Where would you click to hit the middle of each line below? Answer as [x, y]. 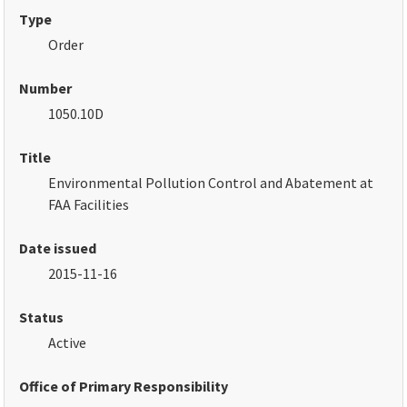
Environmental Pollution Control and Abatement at [211, 183]
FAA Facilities [89, 205]
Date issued [58, 248]
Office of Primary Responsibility [124, 387]
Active [68, 343]
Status [42, 318]
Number [46, 89]
